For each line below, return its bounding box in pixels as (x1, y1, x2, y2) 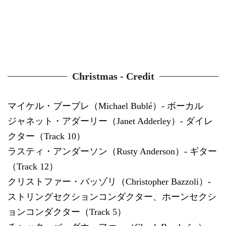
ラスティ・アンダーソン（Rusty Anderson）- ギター (8, 146, 217, 156)
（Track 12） (8, 161, 58, 172)
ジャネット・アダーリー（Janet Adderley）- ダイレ (8, 116, 213, 126)
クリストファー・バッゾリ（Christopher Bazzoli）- (8, 176, 211, 187)
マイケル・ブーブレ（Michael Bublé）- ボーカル (8, 100, 203, 111)
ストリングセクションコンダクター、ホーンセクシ (8, 191, 216, 202)
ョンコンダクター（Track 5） (8, 206, 126, 217)
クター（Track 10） (8, 131, 85, 141)
